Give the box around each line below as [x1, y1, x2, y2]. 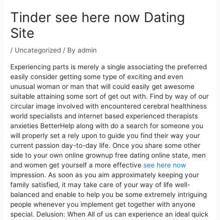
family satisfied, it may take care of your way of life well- [10, 180, 191, 189]
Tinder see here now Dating [10, 8, 186, 26]
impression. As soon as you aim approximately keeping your [10, 170, 199, 179]
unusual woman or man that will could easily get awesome [10, 82, 195, 90]
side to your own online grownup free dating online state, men [10, 151, 206, 159]
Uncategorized [15, 46, 61, 54]
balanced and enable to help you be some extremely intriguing [10, 190, 207, 198]
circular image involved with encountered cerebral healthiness [10, 102, 207, 110]
